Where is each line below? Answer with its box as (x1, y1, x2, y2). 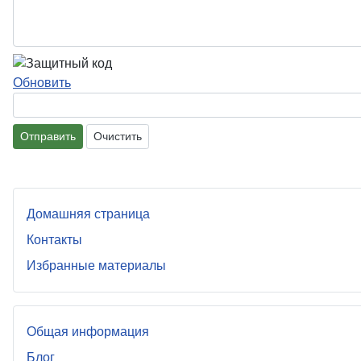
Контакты (27, 232, 82, 247)
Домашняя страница (27, 206, 150, 221)
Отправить (20, 129, 76, 143)
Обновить (13, 75, 71, 89)
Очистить (93, 129, 142, 143)
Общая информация (27, 324, 149, 338)
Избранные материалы (27, 258, 166, 272)
